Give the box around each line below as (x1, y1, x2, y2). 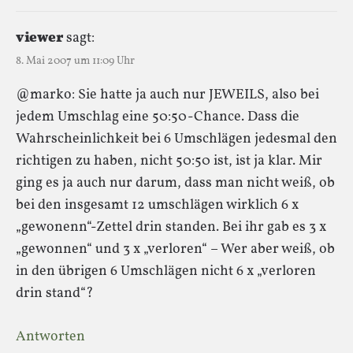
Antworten (16, 326, 85, 347)
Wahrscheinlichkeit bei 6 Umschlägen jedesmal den (16, 128, 337, 149)
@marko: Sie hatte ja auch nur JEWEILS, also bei (16, 84, 319, 105)
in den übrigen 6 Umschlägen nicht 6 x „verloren (16, 261, 316, 281)
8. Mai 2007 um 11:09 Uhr (16, 53, 135, 69)
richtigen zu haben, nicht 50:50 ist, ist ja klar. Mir (16, 150, 322, 171)
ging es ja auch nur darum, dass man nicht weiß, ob (16, 173, 335, 193)
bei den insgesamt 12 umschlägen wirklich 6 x (16, 195, 299, 215)
